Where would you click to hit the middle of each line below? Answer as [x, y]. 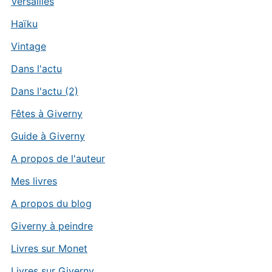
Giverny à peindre [52, 226]
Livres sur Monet [49, 248]
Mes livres [34, 181]
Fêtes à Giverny [46, 114]
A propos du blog [51, 203]
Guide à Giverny [48, 136]
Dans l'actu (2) [44, 91]
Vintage [28, 46]
